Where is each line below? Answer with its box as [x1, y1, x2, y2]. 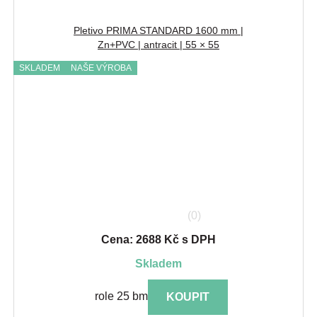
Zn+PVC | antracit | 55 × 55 [98, 38, 219, 50]
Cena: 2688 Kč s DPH [101, 233, 216, 246]
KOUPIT [166, 291, 209, 304]
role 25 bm [94, 290, 148, 303]
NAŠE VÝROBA [71, 62, 132, 73]
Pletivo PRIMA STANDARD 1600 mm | [74, 24, 243, 36]
